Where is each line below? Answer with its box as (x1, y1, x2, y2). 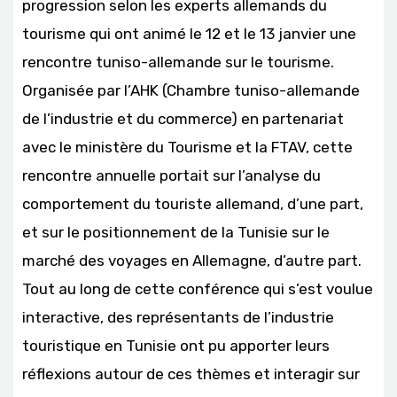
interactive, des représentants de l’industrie (22, 307, 334, 326)
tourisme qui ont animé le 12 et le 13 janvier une (22, 24, 356, 43)
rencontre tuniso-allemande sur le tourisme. (22, 52, 334, 71)
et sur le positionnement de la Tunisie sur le (22, 222, 330, 241)
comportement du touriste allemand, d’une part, (22, 194, 363, 213)
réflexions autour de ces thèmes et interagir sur (22, 364, 360, 383)
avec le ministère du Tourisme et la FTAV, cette (22, 137, 353, 156)
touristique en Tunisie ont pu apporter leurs (22, 336, 330, 354)
